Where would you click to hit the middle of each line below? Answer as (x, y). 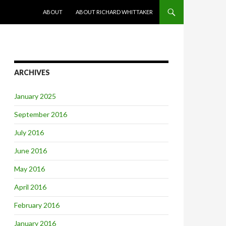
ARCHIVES (32, 72)
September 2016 (41, 114)
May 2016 (30, 169)
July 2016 (29, 132)
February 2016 (37, 205)
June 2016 (31, 151)
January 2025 (35, 96)
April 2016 (30, 187)
